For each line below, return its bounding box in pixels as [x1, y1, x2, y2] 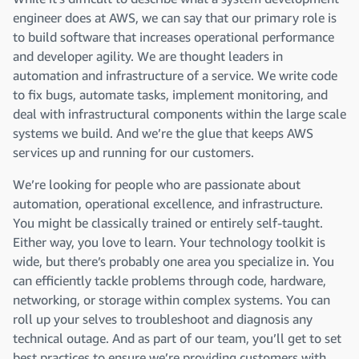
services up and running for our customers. [13, 144, 254, 160]
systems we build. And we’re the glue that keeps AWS [13, 125, 313, 141]
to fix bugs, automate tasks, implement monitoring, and [13, 87, 328, 103]
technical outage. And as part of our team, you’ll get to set [13, 330, 341, 346]
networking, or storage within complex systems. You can [13, 292, 330, 308]
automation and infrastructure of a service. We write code [13, 67, 337, 83]
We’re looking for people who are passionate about [13, 176, 301, 192]
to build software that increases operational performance [13, 29, 334, 45]
